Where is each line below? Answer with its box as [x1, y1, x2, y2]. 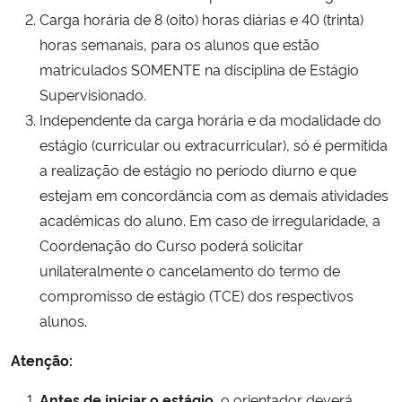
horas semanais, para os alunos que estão [39, 33, 319, 54]
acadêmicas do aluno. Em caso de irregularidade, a [39, 209, 380, 230]
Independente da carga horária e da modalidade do [39, 109, 381, 129]
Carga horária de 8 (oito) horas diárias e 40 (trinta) [39, 8, 363, 29]
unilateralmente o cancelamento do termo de [39, 259, 340, 280]
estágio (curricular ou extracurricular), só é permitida [39, 134, 388, 154]
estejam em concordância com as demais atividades [39, 184, 389, 205]
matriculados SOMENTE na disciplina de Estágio [39, 58, 359, 79]
